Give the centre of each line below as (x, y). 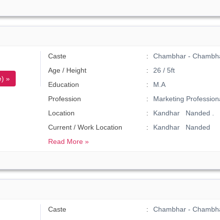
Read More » (69, 141)
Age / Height (68, 70)
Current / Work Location (85, 127)
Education (64, 84)
